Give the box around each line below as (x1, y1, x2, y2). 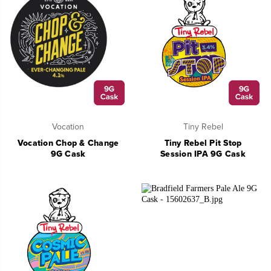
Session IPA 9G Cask (160, 149, 246, 160)
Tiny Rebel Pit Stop (164, 138, 242, 149)
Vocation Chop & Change (17, 138, 119, 149)
